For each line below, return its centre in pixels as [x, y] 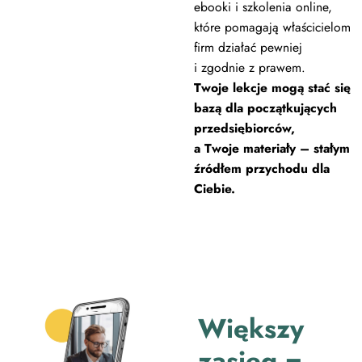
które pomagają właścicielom [272, 27]
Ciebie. [214, 189]
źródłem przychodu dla [261, 169]
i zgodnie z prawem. [251, 68]
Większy [251, 329]
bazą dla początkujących [265, 108]
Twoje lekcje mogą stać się [272, 88]
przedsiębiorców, [244, 128]
